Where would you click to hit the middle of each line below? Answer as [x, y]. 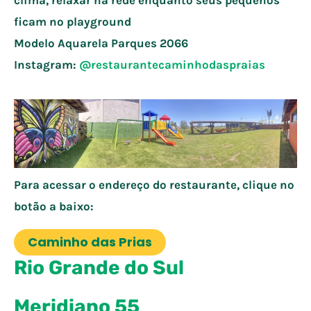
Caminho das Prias [90, 242]
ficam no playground [73, 21]
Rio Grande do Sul [99, 267]
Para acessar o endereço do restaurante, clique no [154, 184]
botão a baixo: [54, 206]
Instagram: [47, 64]
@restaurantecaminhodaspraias [172, 64]
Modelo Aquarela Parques [87, 43]
